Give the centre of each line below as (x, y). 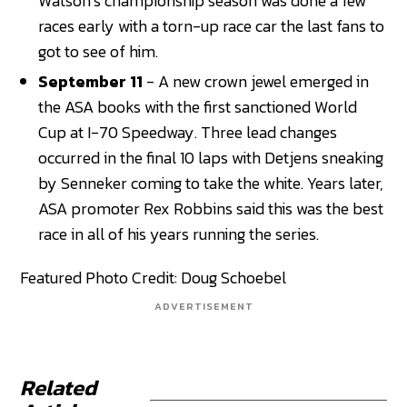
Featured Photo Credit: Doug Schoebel (154, 278)
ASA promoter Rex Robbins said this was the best (211, 209)
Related (59, 388)
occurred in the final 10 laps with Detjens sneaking (211, 158)
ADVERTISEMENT (203, 307)
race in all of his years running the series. (179, 234)
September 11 (93, 82)
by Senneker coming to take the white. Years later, (211, 184)
